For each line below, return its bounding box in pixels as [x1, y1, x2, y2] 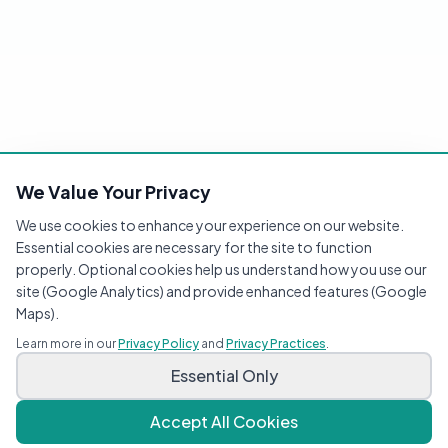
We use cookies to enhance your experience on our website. [16, 216, 404, 234]
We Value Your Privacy [16, 180, 211, 203]
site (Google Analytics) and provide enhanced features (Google [16, 282, 427, 300]
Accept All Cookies [150, 411, 298, 432]
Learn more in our [16, 336, 116, 351]
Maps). [16, 304, 59, 322]
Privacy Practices [226, 336, 326, 351]
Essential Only [170, 365, 278, 386]
